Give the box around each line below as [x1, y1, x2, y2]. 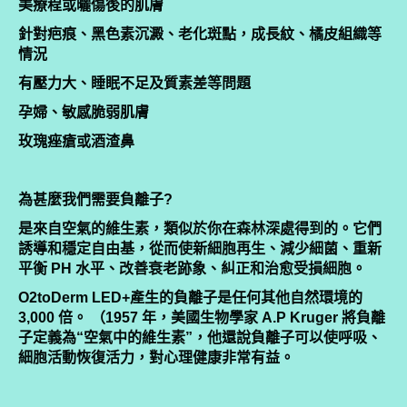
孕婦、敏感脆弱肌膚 [18, 104, 149, 120]
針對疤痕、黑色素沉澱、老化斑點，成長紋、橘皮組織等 [18, 25, 382, 42]
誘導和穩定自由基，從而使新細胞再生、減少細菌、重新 [18, 240, 382, 256]
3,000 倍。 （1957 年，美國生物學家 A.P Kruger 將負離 [18, 309, 385, 325]
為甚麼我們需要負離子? [18, 191, 173, 207]
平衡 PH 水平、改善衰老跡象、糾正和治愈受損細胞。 [18, 260, 366, 276]
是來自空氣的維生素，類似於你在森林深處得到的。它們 [18, 220, 382, 236]
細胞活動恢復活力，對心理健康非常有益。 [18, 349, 294, 365]
